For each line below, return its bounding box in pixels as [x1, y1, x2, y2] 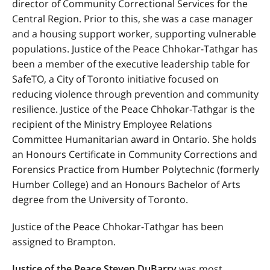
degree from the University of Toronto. [12, 193, 188, 206]
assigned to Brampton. [12, 235, 116, 248]
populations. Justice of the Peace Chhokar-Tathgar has [12, 42, 258, 55]
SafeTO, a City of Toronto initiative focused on [12, 72, 219, 86]
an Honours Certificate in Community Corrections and [12, 148, 257, 161]
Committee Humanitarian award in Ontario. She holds [12, 133, 257, 146]
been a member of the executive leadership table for [12, 57, 250, 71]
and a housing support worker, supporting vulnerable [12, 27, 256, 40]
